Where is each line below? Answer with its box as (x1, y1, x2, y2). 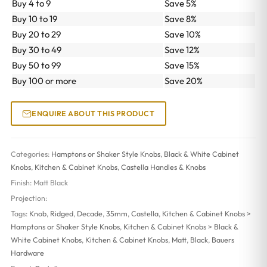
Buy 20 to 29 (11, 29, 61, 41)
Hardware (10, 249, 44, 258)
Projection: (10, 194, 47, 203)
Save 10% (164, 29, 201, 41)
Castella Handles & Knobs (120, 163, 206, 172)
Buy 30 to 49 (11, 44, 61, 56)
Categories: (10, 150, 51, 159)
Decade (76, 209, 103, 219)
